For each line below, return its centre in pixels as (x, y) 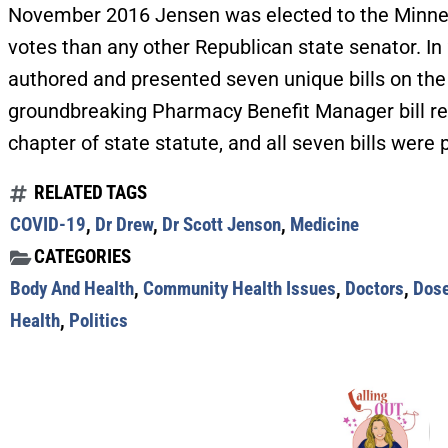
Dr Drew (124, 225)
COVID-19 (48, 225)
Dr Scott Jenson (221, 225)
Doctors (374, 289)
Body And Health (72, 289)
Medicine (324, 225)
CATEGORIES (82, 257)
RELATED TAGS (90, 193)
